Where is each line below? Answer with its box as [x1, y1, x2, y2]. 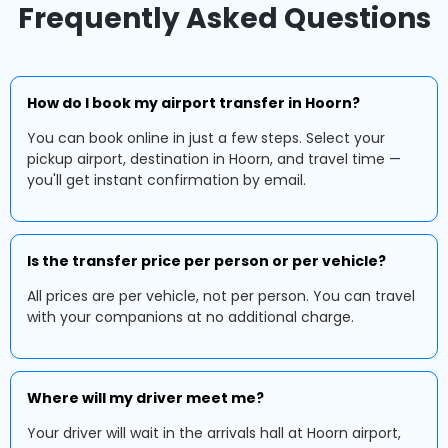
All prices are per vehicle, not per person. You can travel [27, 286, 415, 306]
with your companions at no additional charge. [27, 307, 354, 327]
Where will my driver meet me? [27, 388, 264, 408]
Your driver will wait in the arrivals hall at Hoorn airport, [27, 423, 401, 443]
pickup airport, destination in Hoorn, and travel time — [27, 149, 401, 169]
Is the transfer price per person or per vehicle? [27, 251, 386, 271]
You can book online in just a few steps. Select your [27, 128, 385, 148]
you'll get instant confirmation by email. [27, 170, 306, 190]
